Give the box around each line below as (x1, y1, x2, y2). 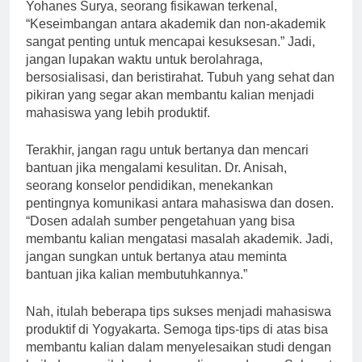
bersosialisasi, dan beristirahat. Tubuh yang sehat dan (26, 85, 335, 99)
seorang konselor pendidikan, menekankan (26, 193, 273, 208)
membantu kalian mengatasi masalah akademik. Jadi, (26, 246, 333, 261)
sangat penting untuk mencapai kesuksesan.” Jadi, (26, 49, 315, 64)
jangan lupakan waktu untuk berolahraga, (26, 67, 263, 82)
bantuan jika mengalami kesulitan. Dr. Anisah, (26, 175, 287, 190)
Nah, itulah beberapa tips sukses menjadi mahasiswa (26, 319, 331, 334)
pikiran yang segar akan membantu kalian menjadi (26, 103, 314, 117)
